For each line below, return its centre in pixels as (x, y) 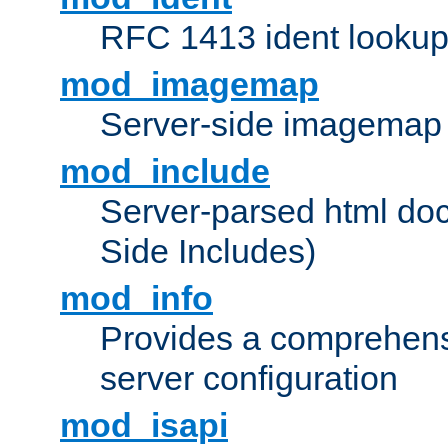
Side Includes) (208, 251)
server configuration (249, 378)
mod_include (165, 171)
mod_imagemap (189, 84)
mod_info (136, 298)
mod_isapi (144, 425)
